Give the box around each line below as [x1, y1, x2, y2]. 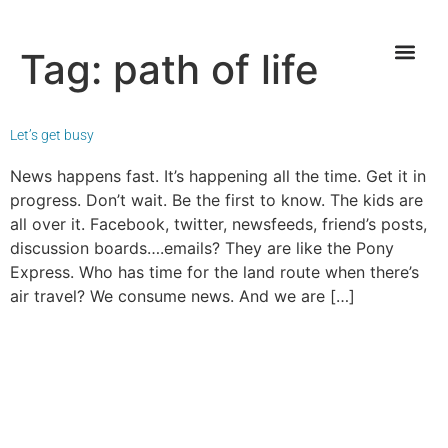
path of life [113, 45, 319, 94]
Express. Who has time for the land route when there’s [10, 262, 419, 282]
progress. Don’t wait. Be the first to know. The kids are [10, 190, 423, 210]
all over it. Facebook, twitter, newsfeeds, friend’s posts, [10, 214, 427, 234]
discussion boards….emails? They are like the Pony [10, 238, 394, 258]
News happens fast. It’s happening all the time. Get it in [10, 166, 426, 186]
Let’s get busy [10, 127, 94, 143]
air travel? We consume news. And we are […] [10, 286, 355, 306]
